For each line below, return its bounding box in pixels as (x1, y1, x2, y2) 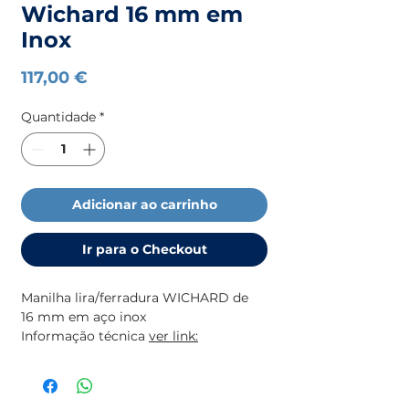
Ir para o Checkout (81, 240, 207, 257)
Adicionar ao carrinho (71, 195, 217, 213)
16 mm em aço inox (21, 308, 146, 325)
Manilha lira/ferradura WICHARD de (21, 288, 248, 306)
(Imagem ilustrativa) (21, 346, 152, 363)
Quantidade (21, 108, 96, 125)
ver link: (149, 327, 198, 344)
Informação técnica (21, 327, 149, 344)
